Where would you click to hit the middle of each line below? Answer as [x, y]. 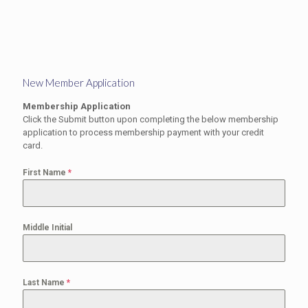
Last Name [45, 283]
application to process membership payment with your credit [143, 132]
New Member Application [79, 82]
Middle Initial [47, 228]
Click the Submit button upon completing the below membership [151, 119]
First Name [45, 173]
